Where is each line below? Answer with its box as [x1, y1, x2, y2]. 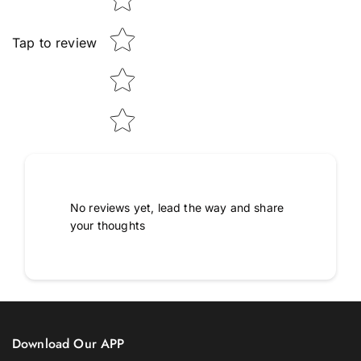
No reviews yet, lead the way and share [70, 200, 284, 214]
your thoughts [70, 218, 146, 232]
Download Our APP [12, 334, 125, 353]
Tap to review [12, 35, 98, 52]
